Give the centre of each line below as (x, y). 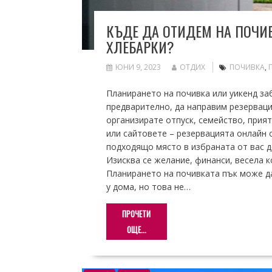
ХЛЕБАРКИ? (140, 47)
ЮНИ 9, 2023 (138, 67)
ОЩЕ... (136, 230)
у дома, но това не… (148, 187)
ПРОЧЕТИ (136, 214)
